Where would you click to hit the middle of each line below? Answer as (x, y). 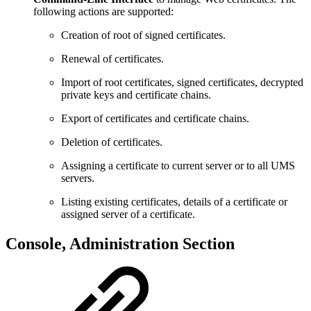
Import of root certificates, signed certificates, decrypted (182, 82)
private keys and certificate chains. (136, 94)
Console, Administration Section (120, 243)
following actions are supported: (103, 11)
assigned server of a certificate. (128, 214)
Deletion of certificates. (112, 142)
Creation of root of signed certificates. (143, 35)
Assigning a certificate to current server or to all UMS (178, 165)
